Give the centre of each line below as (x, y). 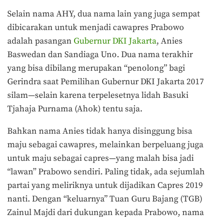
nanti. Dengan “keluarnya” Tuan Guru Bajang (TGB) (105, 199)
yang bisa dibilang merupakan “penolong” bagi (96, 69)
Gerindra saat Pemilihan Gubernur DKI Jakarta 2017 (106, 82)
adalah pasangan (40, 41)
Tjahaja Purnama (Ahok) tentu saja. (75, 109)
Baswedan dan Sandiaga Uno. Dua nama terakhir (100, 55)
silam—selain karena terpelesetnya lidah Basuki (98, 96)
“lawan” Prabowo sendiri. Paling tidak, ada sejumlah (106, 172)
